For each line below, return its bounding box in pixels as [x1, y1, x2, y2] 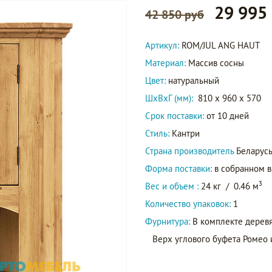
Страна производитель [145, 145, 236, 157]
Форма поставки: [145, 163, 212, 174]
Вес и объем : [145, 180, 201, 192]
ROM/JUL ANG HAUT [182, 39, 260, 51]
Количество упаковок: [145, 198, 231, 209]
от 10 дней [204, 110, 249, 121]
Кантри [169, 127, 200, 139]
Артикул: [145, 39, 182, 51]
